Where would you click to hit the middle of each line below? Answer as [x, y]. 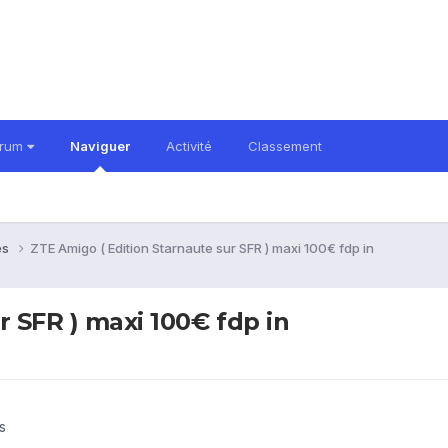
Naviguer [100, 146]
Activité [189, 146]
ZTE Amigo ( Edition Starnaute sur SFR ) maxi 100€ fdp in [202, 247]
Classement [285, 146]
